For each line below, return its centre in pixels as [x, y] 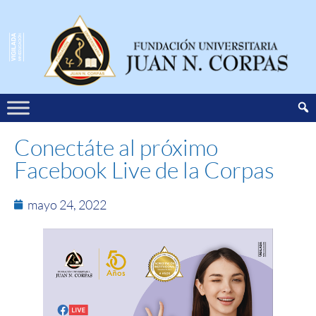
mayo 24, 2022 [67, 204]
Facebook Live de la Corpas [144, 169]
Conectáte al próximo [116, 147]
